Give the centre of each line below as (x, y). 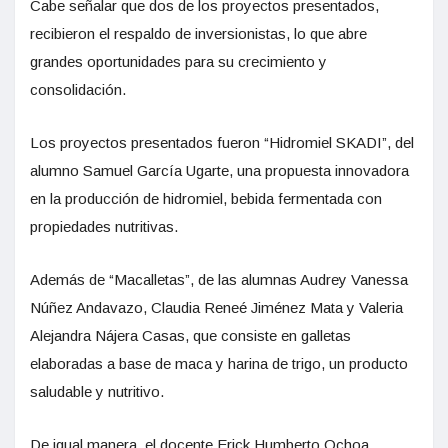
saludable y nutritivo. (97, 392)
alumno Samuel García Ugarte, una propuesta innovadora (219, 171)
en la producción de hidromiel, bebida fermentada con (206, 199)
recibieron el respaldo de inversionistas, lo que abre (198, 34)
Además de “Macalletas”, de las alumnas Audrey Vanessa (219, 280)
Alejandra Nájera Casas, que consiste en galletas (190, 336)
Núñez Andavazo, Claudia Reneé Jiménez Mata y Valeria (216, 308)
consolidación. (78, 90)
